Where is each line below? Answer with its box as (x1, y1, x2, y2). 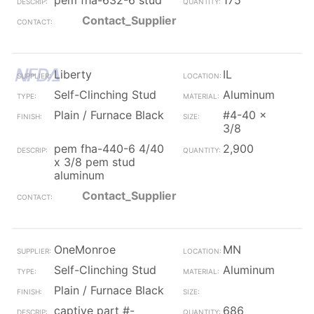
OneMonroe (54, 243, 116, 257)
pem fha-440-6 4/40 (54, 142, 164, 156)
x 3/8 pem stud (54, 155, 135, 169)
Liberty (54, 67, 92, 81)
